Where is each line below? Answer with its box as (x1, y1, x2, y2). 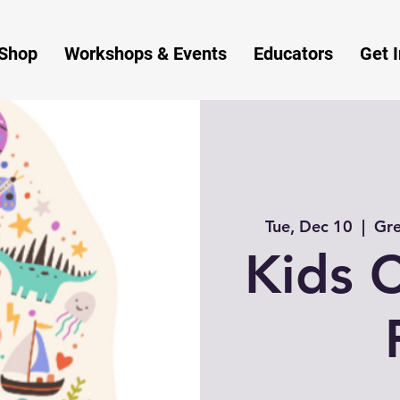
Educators (254, 43, 333, 64)
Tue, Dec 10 (264, 215, 353, 237)
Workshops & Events (64, 43, 227, 64)
